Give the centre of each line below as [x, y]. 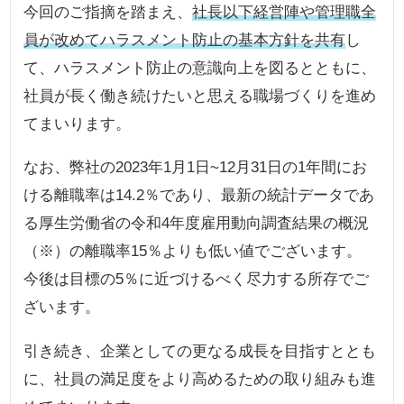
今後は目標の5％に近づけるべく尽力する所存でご [197, 279]
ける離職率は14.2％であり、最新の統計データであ [199, 195]
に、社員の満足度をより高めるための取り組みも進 [200, 378]
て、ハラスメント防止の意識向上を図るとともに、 [200, 68]
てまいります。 [78, 124]
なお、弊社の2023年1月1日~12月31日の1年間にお [196, 167]
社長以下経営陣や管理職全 [285, 12]
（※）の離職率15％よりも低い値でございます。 [193, 251]
